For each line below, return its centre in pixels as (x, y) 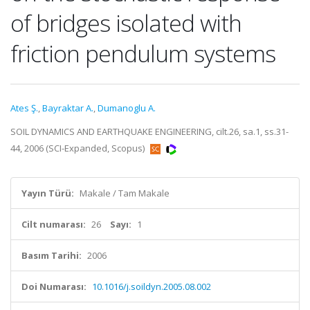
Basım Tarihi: (52, 255)
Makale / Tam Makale (125, 193)
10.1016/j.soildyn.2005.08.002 (152, 286)
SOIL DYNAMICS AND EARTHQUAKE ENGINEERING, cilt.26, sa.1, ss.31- (149, 131)
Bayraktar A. (68, 108)
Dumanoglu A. (127, 108)
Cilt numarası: (54, 224)
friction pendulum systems (143, 53)
